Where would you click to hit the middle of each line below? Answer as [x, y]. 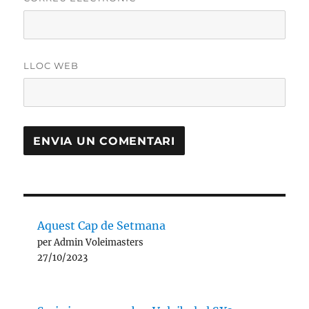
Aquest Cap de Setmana [102, 226]
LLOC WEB [51, 66]
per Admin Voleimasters [91, 243]
